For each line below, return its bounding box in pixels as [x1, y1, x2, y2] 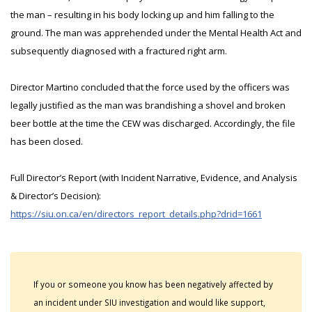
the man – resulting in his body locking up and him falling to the [10, 8, 274, 21]
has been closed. [10, 135, 83, 148]
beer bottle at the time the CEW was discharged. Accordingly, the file [10, 117, 295, 130]
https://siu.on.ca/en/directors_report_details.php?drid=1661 [10, 208, 262, 220]
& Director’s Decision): [10, 189, 101, 202]
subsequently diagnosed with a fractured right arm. [10, 45, 227, 57]
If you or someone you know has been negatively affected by [33, 279, 273, 290]
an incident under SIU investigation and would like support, [33, 297, 265, 308]
